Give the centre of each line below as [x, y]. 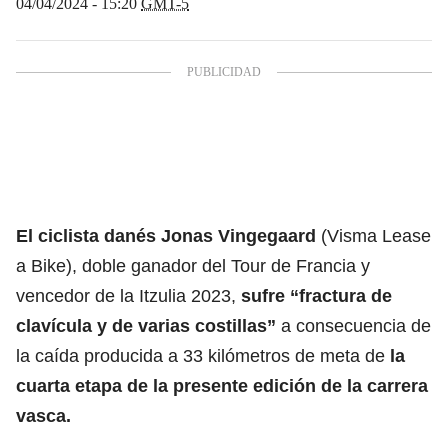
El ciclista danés [88, 235]
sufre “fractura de [316, 295]
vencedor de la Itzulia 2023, [128, 295]
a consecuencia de [353, 325]
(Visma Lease [373, 235]
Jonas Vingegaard [238, 235]
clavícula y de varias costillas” [146, 325]
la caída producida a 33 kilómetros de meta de [203, 355]
